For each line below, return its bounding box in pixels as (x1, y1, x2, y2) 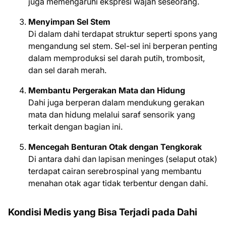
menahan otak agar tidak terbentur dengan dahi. (28, 178, 208, 188)
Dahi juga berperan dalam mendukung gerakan (28, 97, 204, 107)
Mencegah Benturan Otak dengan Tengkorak (28, 142, 202, 152)
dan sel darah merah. (28, 65, 106, 75)
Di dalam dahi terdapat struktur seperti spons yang (28, 29, 217, 39)
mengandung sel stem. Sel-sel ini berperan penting (28, 41, 217, 51)
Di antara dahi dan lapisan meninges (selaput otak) (28, 154, 217, 164)
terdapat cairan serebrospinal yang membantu (28, 166, 201, 176)
